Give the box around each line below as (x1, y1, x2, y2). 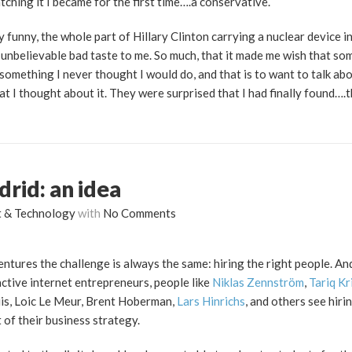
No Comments (103, 206, 176, 221)
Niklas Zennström (212, 275, 304, 290)
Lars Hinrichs (177, 294, 245, 309)
